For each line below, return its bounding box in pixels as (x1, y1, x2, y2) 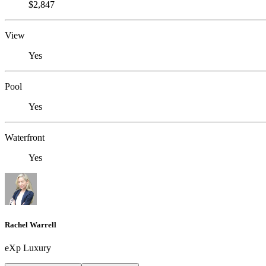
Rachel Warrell (5, 220, 56, 229)
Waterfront (5, 132, 45, 142)
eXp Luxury (5, 243, 51, 253)
